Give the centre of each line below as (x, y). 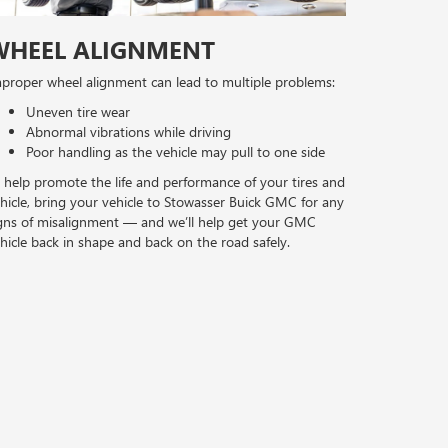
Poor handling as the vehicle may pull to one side (175, 152)
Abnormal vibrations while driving (128, 132)
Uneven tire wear (78, 112)
